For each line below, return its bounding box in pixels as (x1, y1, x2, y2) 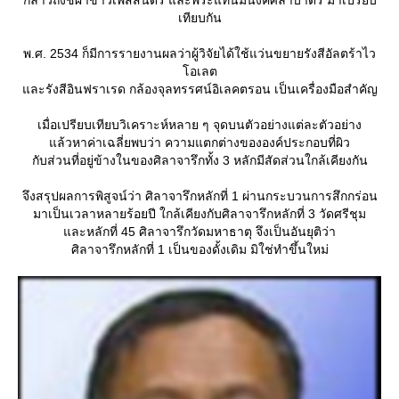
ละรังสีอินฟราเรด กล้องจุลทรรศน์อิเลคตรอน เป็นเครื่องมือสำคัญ (21, 81, 378, 96)
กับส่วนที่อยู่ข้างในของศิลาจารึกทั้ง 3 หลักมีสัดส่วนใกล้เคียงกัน (31, 152, 368, 167)
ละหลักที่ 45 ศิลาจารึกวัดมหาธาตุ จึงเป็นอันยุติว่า (63, 224, 336, 239)
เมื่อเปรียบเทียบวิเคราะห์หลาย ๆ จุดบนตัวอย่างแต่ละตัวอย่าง (37, 117, 362, 132)
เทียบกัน (177, 10, 222, 25)
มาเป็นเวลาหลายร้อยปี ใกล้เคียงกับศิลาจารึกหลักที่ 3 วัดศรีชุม (33, 206, 366, 221)
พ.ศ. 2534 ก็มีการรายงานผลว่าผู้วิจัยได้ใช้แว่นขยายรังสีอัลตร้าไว (23, 45, 376, 61)
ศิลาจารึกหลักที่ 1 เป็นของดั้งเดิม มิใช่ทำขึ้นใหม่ (70, 241, 329, 256)
